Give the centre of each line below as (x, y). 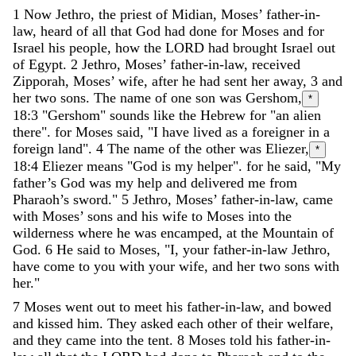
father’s (37, 182)
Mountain (290, 232)
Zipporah (39, 81)
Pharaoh (36, 199)
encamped (190, 232)
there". (32, 132)
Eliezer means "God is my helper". (144, 166)
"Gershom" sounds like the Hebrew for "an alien (182, 115)
